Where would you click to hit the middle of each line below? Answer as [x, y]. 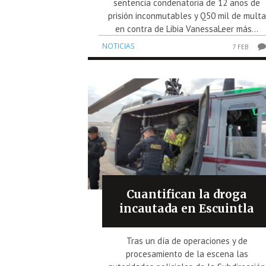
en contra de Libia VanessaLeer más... [187, 28]
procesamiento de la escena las [187, 254]
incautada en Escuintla [187, 208]
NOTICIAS [118, 46]
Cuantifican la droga [187, 194]
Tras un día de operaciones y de [187, 240]
